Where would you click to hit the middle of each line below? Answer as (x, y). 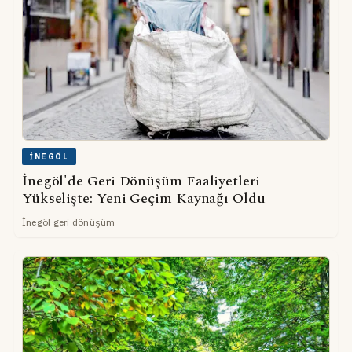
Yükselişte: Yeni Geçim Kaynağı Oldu (143, 198)
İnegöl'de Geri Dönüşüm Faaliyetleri (141, 181)
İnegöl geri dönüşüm (68, 222)
